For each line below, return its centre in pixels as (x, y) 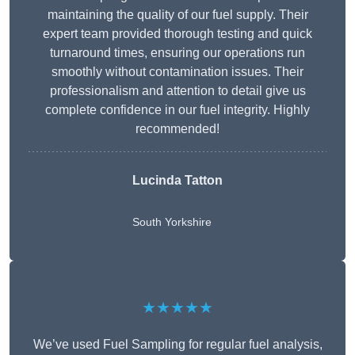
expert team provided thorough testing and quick (177, 34)
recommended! (177, 129)
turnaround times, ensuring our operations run (177, 53)
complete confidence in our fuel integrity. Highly (177, 110)
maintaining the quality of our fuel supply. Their (177, 15)
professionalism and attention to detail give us (177, 91)
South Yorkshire (172, 222)
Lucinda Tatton (177, 181)
